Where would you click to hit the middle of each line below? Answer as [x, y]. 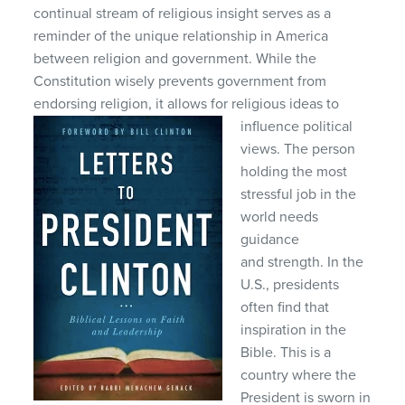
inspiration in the [294, 330]
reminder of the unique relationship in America [181, 36]
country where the [299, 375]
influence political [297, 126]
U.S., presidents [290, 284]
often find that [285, 307]
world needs [280, 217]
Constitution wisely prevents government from [180, 81]
